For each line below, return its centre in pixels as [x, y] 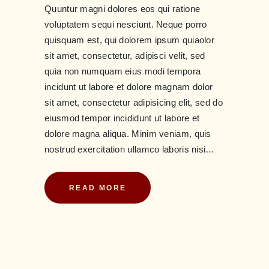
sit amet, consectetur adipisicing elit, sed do [134, 103]
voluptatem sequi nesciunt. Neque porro [126, 25]
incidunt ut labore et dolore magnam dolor [129, 87]
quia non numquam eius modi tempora [123, 71]
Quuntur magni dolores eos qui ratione [122, 9]
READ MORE [98, 188]
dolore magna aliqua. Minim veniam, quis [128, 134]
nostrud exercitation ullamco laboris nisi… [130, 150]
